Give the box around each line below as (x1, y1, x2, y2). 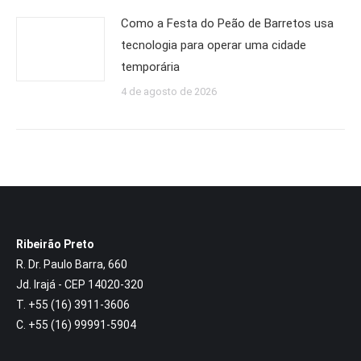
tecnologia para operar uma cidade (121, 38, 306, 52)
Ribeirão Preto (16, 238, 94, 251)
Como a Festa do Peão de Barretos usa (121, 16, 334, 31)
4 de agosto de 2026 (121, 85, 217, 98)
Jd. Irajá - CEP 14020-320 (16, 278, 143, 291)
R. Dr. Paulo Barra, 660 (16, 258, 127, 271)
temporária (121, 60, 180, 74)
